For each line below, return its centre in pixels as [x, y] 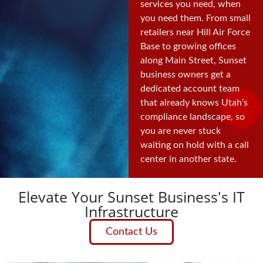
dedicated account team [190, 89]
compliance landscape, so [192, 117]
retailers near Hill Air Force [195, 33]
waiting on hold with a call [194, 145]
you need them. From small [195, 18]
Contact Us [131, 232]
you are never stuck [180, 131]
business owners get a [185, 75]
